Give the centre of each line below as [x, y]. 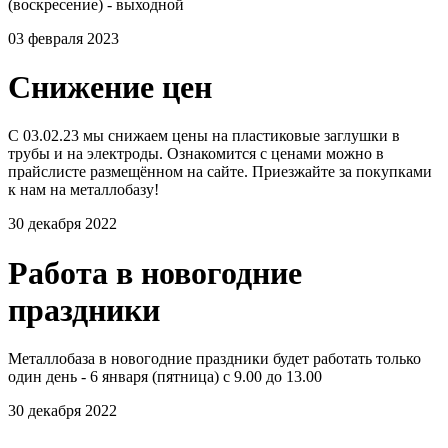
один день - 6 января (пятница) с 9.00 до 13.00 [165, 377]
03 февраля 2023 [63, 38]
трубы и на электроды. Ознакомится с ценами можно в [196, 154]
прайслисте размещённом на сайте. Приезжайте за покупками [220, 172]
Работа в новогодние [155, 272]
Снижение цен [110, 86]
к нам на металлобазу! [83, 190]
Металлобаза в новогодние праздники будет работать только [214, 359]
